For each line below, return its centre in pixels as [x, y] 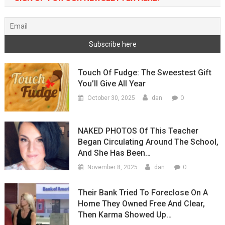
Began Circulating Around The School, [148, 142]
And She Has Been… [115, 153]
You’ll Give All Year [112, 83]
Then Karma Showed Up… [125, 215]
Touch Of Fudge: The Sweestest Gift [145, 72]
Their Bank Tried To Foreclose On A [143, 193]
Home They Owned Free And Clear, [142, 204]
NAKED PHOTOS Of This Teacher [138, 131]
